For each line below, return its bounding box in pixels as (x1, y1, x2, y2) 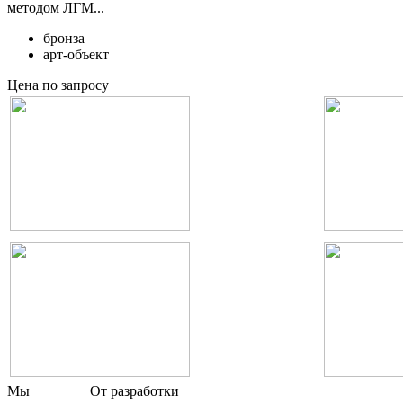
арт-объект (43, 46, 109, 62)
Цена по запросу (7, 76, 109, 93)
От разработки (90, 382, 179, 399)
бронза (43, 30, 85, 46)
